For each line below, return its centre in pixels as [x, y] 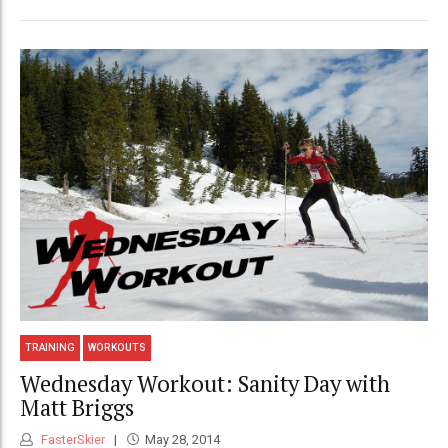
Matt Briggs [77, 407]
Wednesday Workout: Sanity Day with [205, 383]
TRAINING [50, 348]
